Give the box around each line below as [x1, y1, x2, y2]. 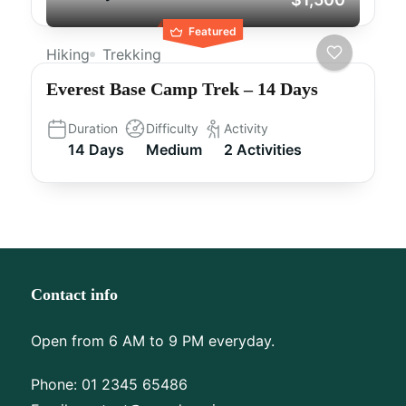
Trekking [102, 45, 161, 63]
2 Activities [224, 140, 302, 159]
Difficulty [146, 121, 198, 136]
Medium [146, 140, 202, 159]
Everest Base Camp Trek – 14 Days [46, 79, 318, 99]
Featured [188, 24, 237, 38]
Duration [68, 121, 118, 136]
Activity [224, 121, 268, 136]
